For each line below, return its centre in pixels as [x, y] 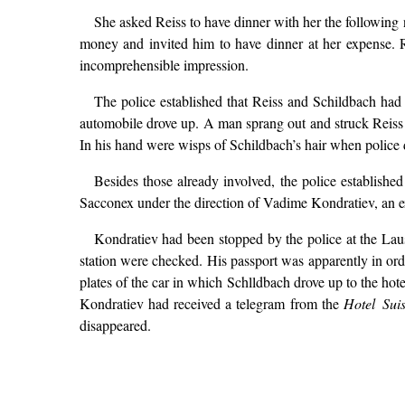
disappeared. [115, 325]
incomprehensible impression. [164, 64]
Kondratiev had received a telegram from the [211, 303]
